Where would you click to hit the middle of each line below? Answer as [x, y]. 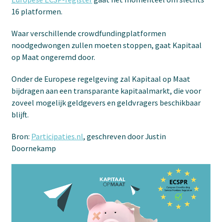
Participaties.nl [57, 136]
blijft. [20, 114]
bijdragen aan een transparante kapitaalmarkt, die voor [106, 91]
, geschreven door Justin [125, 136]
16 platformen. [37, 11]
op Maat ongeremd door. [53, 57]
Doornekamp [34, 148]
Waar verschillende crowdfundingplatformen [89, 33]
